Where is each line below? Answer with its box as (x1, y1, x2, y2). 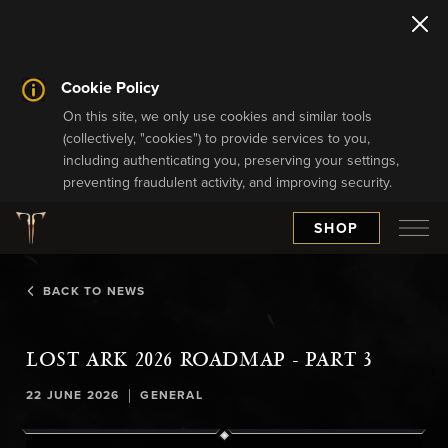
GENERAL (140, 390, 203, 402)
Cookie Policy (61, 80, 160, 96)
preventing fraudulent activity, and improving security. (63, 176, 393, 190)
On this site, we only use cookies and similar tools (63, 110, 373, 124)
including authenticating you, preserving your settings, (63, 154, 400, 168)
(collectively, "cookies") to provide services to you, (63, 132, 371, 146)
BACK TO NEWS (43, 286, 146, 298)
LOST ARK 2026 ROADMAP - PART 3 (26, 348, 373, 372)
